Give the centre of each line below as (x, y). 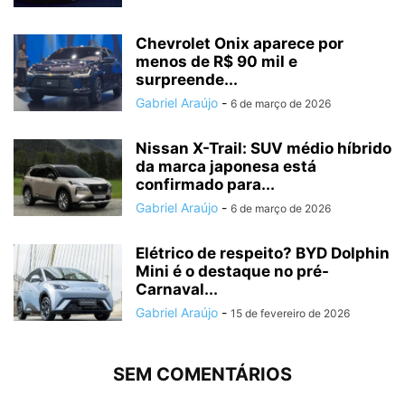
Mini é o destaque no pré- (232, 272)
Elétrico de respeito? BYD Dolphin (263, 254)
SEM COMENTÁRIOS (202, 375)
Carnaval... (177, 290)
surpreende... (187, 80)
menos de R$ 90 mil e (217, 62)
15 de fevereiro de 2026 (290, 314)
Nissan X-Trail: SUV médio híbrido (264, 149)
